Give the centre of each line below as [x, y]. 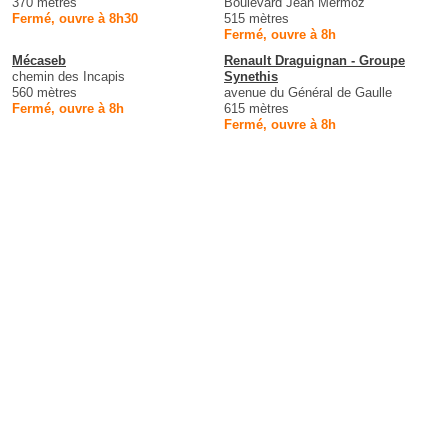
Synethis [251, 76]
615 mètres [256, 108]
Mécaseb [39, 60]
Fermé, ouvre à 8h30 [75, 18]
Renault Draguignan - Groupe [314, 60]
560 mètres [44, 92]
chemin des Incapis [68, 76]
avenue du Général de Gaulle [308, 92]
